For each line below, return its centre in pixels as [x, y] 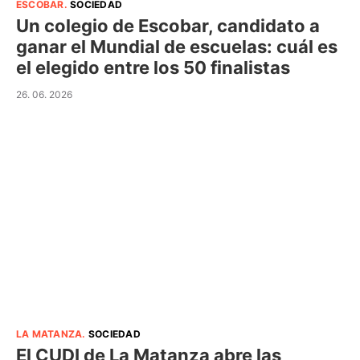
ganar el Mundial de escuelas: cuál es [177, 46]
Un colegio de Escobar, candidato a [168, 25]
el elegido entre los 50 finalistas [153, 67]
